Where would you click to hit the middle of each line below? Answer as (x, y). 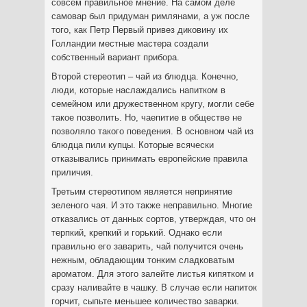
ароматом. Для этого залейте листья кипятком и (152, 274)
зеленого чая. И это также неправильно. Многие (152, 205)
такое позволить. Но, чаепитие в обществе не (147, 118)
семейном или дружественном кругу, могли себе (153, 104)
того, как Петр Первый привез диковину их (140, 30)
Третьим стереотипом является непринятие (142, 192)
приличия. (72, 172)
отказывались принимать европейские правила (149, 159)
